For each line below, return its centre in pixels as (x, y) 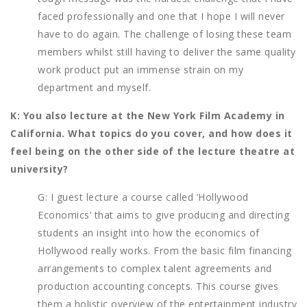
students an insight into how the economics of (149, 233)
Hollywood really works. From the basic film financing (165, 251)
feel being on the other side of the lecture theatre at (152, 151)
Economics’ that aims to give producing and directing (163, 215)
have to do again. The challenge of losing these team (164, 34)
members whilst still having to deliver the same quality (167, 52)
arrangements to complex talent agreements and (155, 269)
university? (39, 169)
